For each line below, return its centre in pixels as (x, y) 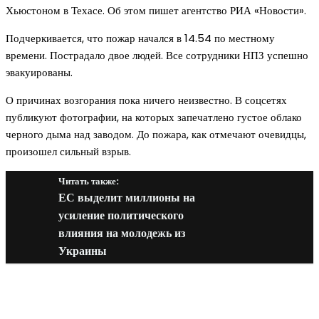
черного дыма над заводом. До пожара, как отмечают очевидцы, (156, 135)
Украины (83, 251)
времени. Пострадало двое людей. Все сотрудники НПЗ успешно (157, 56)
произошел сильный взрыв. (68, 152)
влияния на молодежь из (122, 234)
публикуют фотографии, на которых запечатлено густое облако (154, 117)
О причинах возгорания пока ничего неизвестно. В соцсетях (146, 100)
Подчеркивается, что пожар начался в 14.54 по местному (140, 38)
